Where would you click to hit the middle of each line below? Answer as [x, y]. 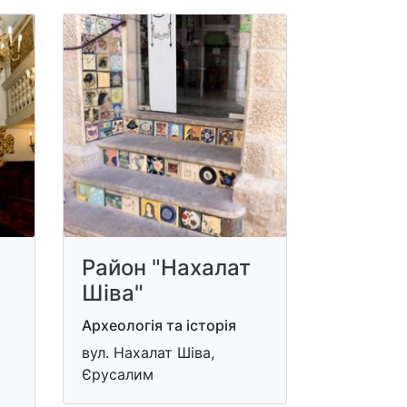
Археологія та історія [159, 325]
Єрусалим [117, 374]
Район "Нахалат [166, 268]
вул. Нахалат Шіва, [148, 352]
